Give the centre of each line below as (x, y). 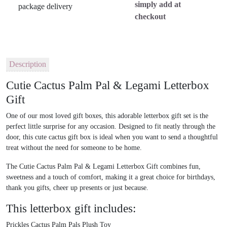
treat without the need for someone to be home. (74, 148)
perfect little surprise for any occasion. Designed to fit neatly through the (111, 127)
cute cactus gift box (63, 137)
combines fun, (179, 167)
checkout (150, 16)
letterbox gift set (167, 116)
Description (28, 64)
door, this (21, 137)
